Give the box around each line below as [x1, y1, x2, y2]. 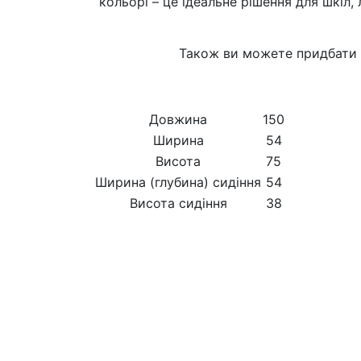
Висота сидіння [129, 195, 227, 211]
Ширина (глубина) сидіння [95, 174, 261, 190]
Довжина [149, 111, 207, 127]
